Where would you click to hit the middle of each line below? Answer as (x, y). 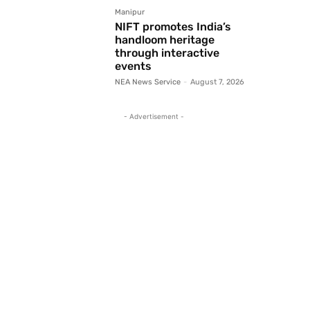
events (133, 66)
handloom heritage (165, 40)
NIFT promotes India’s (173, 27)
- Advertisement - (154, 117)
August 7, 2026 (217, 82)
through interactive (167, 53)
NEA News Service (148, 82)
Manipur (130, 12)
